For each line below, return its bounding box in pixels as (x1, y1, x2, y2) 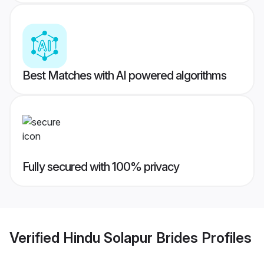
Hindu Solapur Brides (63, 229, 198, 246)
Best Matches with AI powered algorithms (22, 68, 226, 83)
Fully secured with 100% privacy (22, 160, 179, 174)
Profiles (198, 229, 252, 246)
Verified (9, 229, 63, 246)
